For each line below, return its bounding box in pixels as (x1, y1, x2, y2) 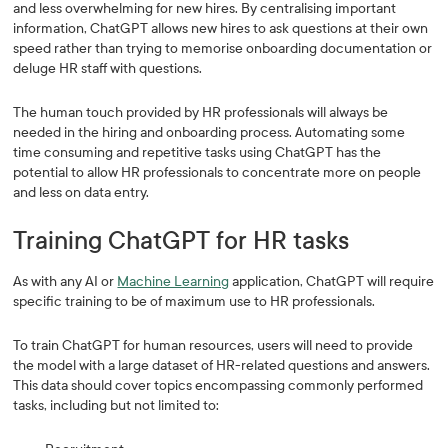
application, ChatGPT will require (229, 273, 435, 290)
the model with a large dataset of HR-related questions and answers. (13, 357, 431, 374)
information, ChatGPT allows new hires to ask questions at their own (13, 20, 429, 37)
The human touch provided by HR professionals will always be (13, 104, 389, 121)
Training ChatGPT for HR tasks (13, 227, 350, 255)
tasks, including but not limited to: (13, 397, 223, 414)
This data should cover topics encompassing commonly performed (13, 377, 424, 394)
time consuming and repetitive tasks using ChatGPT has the (13, 144, 382, 161)
